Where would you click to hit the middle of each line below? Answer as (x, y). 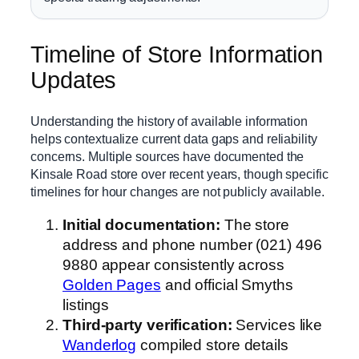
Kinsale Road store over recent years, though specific (179, 173)
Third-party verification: (147, 325)
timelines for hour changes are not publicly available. (177, 191)
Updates (74, 81)
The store (254, 225)
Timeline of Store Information (177, 55)
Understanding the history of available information (169, 121)
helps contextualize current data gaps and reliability (174, 138)
